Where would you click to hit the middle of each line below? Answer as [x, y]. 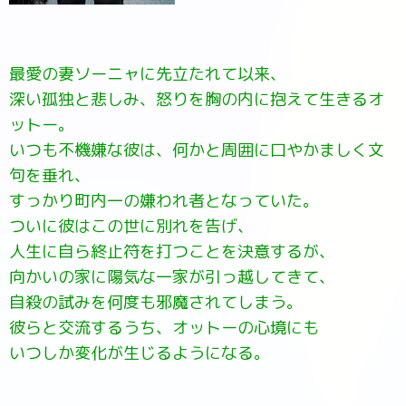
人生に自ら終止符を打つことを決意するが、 [172, 251]
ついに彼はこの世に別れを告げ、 [131, 226]
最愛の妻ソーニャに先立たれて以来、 [148, 74]
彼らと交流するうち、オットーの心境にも [164, 328]
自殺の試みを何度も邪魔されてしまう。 [156, 302]
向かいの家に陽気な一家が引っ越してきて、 [172, 277]
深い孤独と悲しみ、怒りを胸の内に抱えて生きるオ [197, 99]
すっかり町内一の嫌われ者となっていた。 [164, 201]
